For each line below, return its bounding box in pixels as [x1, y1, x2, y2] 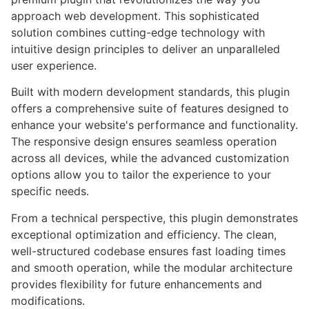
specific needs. [11, 184, 89, 199]
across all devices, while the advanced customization [11, 151, 289, 166]
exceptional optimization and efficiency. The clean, [11, 227, 277, 241]
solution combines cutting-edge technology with [11, 26, 265, 39]
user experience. [11, 59, 97, 72]
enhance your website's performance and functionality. [11, 118, 298, 132]
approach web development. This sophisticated [11, 9, 259, 23]
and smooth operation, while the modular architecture [11, 260, 292, 275]
